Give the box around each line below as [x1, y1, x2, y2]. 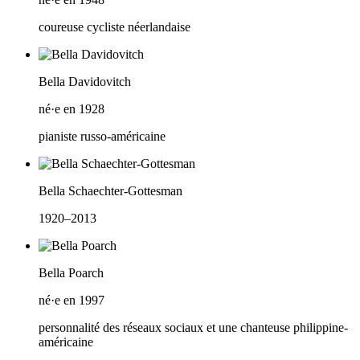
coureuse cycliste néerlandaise [39, 20, 190, 35]
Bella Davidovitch [39, 75, 131, 89]
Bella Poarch [39, 266, 104, 280]
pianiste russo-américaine [39, 129, 166, 144]
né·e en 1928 [39, 102, 104, 117]
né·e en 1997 [39, 293, 104, 308]
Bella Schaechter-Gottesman [39, 184, 182, 198]
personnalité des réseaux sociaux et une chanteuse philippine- [39, 321, 348, 335]
